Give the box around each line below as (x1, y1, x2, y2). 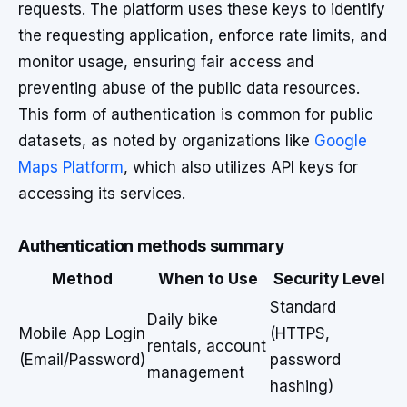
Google (314, 132, 367, 150)
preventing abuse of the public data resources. (18, 79, 360, 97)
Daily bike (147, 311, 218, 329)
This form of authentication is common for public (18, 105, 373, 124)
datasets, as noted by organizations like (18, 132, 314, 150)
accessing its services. (18, 184, 185, 203)
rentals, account (147, 337, 266, 355)
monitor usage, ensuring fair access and (18, 53, 313, 71)
